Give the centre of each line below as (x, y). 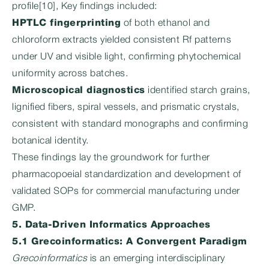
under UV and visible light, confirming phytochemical (126, 57)
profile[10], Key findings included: (85, 7)
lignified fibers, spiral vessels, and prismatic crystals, (126, 107)
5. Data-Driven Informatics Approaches (111, 225)
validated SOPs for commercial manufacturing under (126, 192)
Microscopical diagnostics (79, 91)
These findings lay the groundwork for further (111, 158)
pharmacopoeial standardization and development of (127, 175)
